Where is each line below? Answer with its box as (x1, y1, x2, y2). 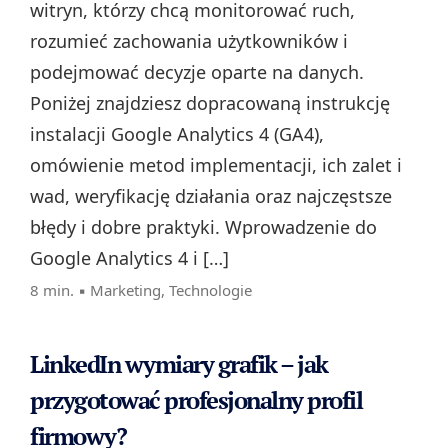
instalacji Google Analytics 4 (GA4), (30, 122, 324, 147)
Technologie (169, 280, 252, 301)
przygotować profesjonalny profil (30, 384, 362, 417)
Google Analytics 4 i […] (30, 246, 229, 271)
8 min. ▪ (30, 280, 90, 301)
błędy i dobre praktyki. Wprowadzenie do (30, 215, 377, 240)
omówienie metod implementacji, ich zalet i (30, 153, 402, 178)
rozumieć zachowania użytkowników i (30, 29, 348, 54)
